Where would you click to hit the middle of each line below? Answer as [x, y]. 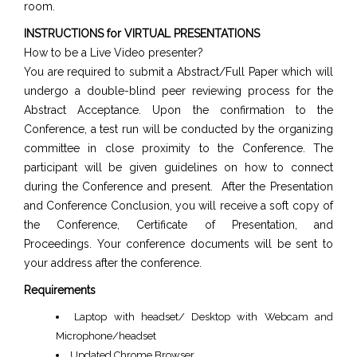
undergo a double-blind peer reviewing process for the [178, 91]
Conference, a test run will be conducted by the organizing [178, 129]
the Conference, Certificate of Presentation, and [178, 225]
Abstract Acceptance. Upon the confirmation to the [178, 110]
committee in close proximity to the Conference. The [178, 148]
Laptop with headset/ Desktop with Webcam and [204, 317]
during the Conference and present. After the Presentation [178, 186]
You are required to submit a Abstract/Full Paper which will [178, 72]
